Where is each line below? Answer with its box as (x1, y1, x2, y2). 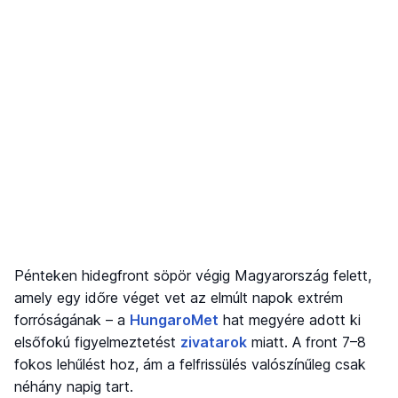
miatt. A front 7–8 (247, 333, 366, 352)
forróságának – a (14, 311, 130, 330)
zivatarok (180, 333, 247, 352)
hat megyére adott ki (219, 311, 361, 330)
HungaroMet (130, 311, 219, 330)
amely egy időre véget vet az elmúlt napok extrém (14, 289, 343, 307)
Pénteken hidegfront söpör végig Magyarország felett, (14, 267, 371, 285)
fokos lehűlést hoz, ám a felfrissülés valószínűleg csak (14, 355, 366, 374)
